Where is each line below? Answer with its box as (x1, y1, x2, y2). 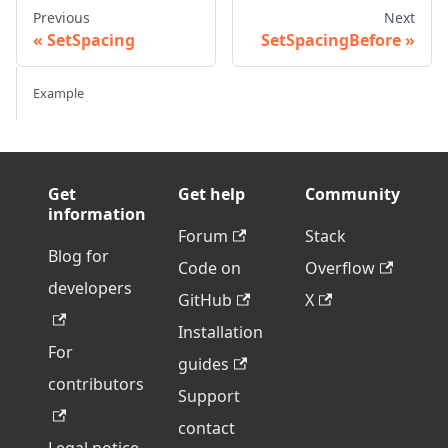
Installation (178, 321, 263, 344)
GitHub (178, 289, 232, 312)
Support (178, 385, 240, 408)
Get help (178, 183, 245, 206)
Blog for (48, 245, 109, 268)
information (48, 203, 146, 226)
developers (48, 277, 132, 300)
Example (33, 84, 84, 103)
